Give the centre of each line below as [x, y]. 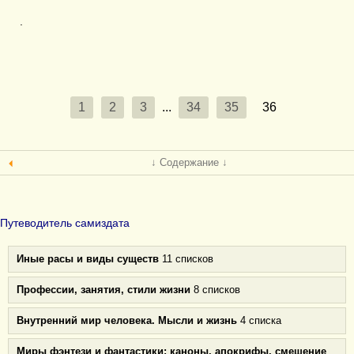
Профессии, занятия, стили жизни [104, 290]
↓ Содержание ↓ [189, 162]
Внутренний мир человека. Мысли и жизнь [127, 320]
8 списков [215, 290]
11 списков [186, 259]
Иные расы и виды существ [88, 259]
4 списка [259, 320]
